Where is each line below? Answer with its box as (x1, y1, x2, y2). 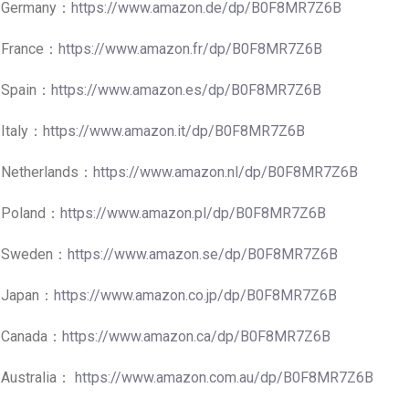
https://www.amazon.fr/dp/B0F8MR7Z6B (58, 40, 322, 58)
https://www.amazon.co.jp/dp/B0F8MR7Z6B (54, 287, 337, 305)
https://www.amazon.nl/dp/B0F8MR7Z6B (93, 163, 358, 182)
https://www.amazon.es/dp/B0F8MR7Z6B (51, 81, 321, 100)
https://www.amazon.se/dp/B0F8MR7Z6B (68, 246, 338, 264)
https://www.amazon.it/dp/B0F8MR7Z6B (43, 122, 305, 141)
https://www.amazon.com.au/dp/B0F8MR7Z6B (75, 369, 373, 387)
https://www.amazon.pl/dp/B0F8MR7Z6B (60, 204, 326, 223)
